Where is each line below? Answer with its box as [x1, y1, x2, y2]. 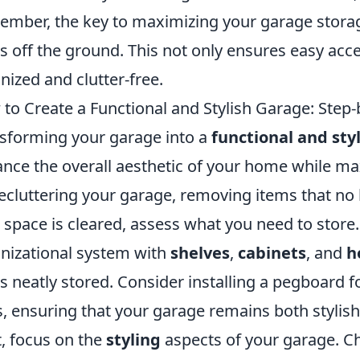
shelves [170, 242, 230, 264]
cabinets [238, 242, 306, 264]
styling [106, 329, 161, 351]
